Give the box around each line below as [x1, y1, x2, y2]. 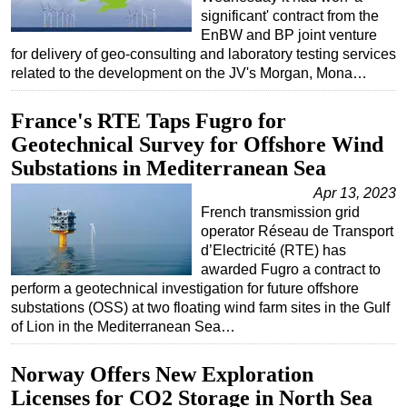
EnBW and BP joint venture [201, 26, 377, 43]
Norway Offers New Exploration [11, 362, 313, 386]
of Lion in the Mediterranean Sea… [11, 318, 235, 334]
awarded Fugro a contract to [201, 261, 381, 277]
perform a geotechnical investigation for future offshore [11, 280, 359, 296]
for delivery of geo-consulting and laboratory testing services [11, 45, 396, 62]
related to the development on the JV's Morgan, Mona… [11, 65, 367, 81]
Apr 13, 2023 [313, 184, 396, 201]
